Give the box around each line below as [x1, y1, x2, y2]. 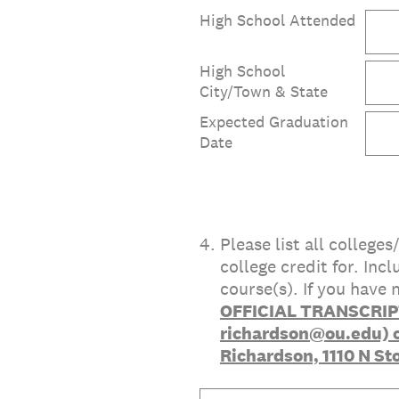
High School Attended [199, 9, 355, 30]
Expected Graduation [199, 110, 348, 132]
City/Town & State [199, 80, 328, 102]
